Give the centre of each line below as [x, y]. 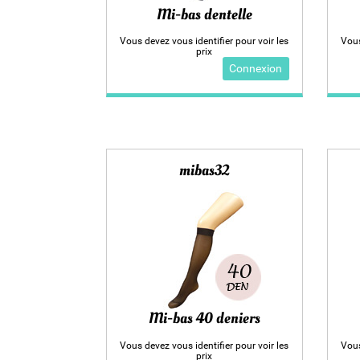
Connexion [256, 68]
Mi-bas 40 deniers [204, 319]
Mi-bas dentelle [204, 14]
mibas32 [205, 170]
